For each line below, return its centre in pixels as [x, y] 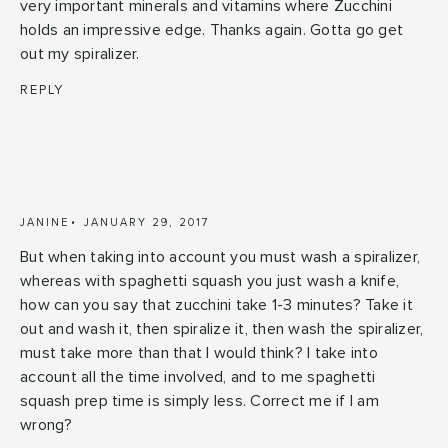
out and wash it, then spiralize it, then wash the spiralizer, [222, 328]
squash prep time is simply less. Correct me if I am [199, 400]
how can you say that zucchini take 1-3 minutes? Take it [216, 304]
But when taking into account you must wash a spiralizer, [220, 256]
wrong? [46, 424]
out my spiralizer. [80, 53]
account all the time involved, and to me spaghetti [198, 376]
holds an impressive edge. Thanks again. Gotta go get [211, 29]
